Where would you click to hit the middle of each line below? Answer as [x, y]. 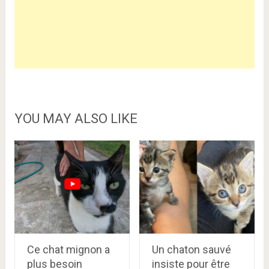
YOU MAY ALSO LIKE [76, 119]
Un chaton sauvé [191, 250]
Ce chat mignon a [68, 250]
